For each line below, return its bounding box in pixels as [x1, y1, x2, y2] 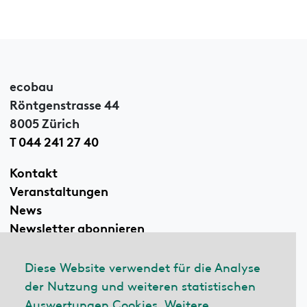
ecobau [9, 75, 53, 94]
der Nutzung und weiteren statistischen [25, 275, 256, 293]
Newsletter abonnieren [9, 217, 145, 236]
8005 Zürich [9, 112, 79, 131]
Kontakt [9, 162, 58, 180]
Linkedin [9, 279, 62, 297]
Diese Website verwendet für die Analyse [25, 257, 260, 275]
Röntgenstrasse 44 [9, 94, 119, 112]
